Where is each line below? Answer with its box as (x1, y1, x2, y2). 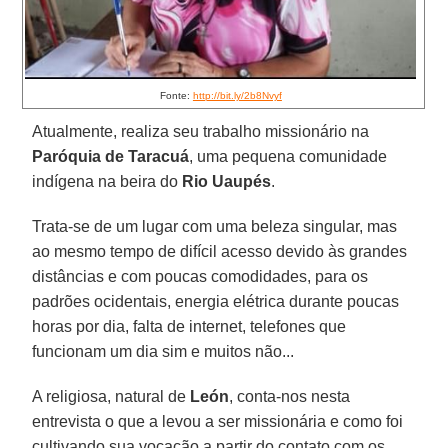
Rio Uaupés (182, 172, 272, 190)
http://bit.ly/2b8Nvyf (192, 89, 282, 101)
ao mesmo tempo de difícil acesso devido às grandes (32, 242, 408, 260)
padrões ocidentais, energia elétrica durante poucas (32, 292, 400, 310)
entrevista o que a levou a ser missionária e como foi (32, 412, 404, 430)
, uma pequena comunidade (189, 147, 388, 165)
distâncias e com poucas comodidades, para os (32, 267, 369, 285)
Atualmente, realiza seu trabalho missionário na (32, 122, 370, 140)
